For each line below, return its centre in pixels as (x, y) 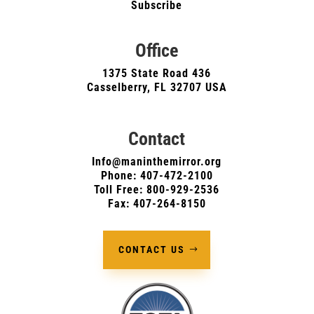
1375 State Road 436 (157, 74)
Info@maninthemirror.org (157, 162)
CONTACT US (152, 250)
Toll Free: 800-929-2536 (157, 190)
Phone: (120, 176)
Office (157, 51)
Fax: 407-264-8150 (157, 204)
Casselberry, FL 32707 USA (157, 88)
